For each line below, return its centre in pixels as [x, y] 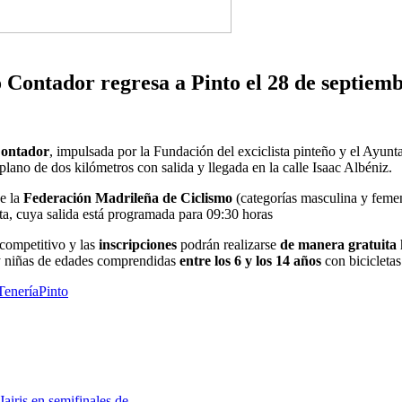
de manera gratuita [338, 244]
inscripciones [136, 244]
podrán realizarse [228, 244]
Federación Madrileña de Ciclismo [128, 197]
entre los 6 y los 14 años [250, 260]
